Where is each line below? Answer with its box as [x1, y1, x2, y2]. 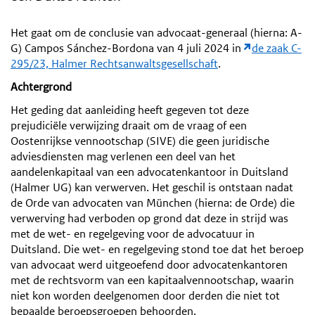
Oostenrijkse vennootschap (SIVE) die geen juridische [11, 133, 269, 148]
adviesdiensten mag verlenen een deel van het [11, 148, 236, 164]
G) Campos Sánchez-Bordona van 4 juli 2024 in [11, 40, 244, 56]
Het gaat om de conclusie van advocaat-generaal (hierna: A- [11, 25, 302, 40]
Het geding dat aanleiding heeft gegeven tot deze [11, 102, 249, 117]
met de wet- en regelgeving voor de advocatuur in [11, 226, 255, 241]
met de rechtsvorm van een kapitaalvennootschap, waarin [11, 272, 294, 288]
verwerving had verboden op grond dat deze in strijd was [11, 210, 288, 226]
